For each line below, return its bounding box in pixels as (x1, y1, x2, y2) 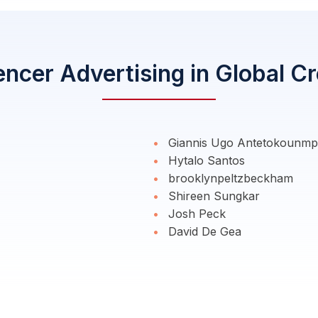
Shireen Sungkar (165, 189, 260, 203)
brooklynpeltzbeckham (165, 171, 293, 185)
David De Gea (165, 224, 241, 238)
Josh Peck (165, 207, 226, 221)
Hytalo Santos (165, 153, 245, 168)
